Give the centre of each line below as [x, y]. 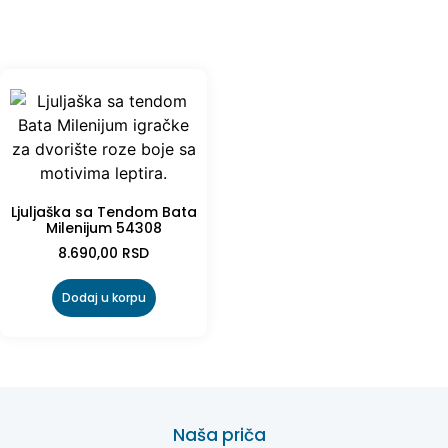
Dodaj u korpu [103, 298]
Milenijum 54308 [103, 228]
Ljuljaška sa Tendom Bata [103, 212]
